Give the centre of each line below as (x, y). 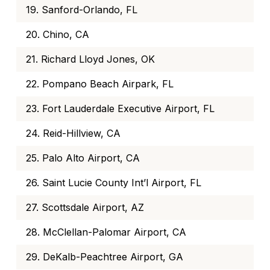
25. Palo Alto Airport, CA (83, 158)
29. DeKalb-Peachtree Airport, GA (105, 257)
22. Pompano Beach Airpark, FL (100, 84)
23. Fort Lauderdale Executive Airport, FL (120, 109)
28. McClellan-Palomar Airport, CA (106, 232)
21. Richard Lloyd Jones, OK (90, 59)
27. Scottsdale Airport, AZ (85, 208)
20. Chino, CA (58, 35)
